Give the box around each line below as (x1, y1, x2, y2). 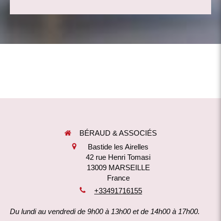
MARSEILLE (108, 163, 150, 172)
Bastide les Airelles (88, 142, 148, 151)
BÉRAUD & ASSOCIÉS (79, 129, 157, 138)
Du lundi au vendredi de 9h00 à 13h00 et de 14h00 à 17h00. (10, 207, 200, 216)
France (107, 173, 130, 182)
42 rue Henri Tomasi (86, 152, 150, 161)
